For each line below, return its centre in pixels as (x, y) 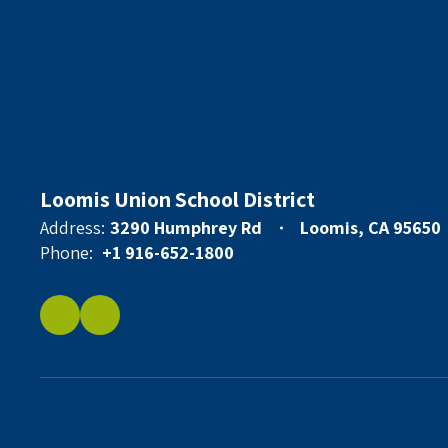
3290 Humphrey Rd (186, 227)
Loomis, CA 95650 (370, 227)
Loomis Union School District (177, 199)
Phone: (66, 252)
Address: (72, 227)
